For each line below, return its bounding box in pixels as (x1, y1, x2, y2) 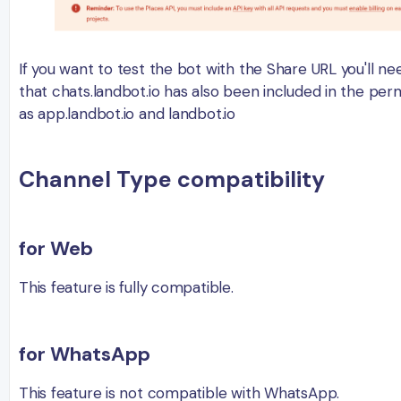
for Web (19, 235, 93, 262)
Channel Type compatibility (19, 164, 325, 194)
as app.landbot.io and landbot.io (19, 104, 235, 124)
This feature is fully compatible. (19, 277, 234, 298)
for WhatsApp (19, 341, 150, 368)
